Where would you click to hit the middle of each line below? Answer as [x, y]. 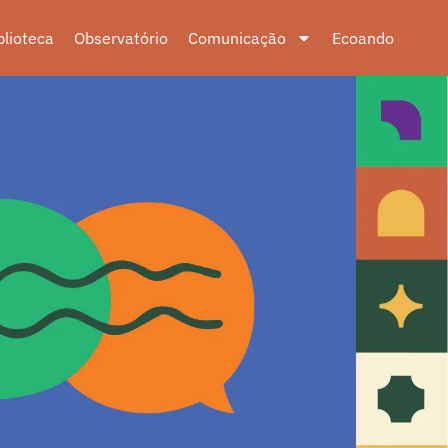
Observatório [121, 38]
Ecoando [363, 38]
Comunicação [237, 38]
